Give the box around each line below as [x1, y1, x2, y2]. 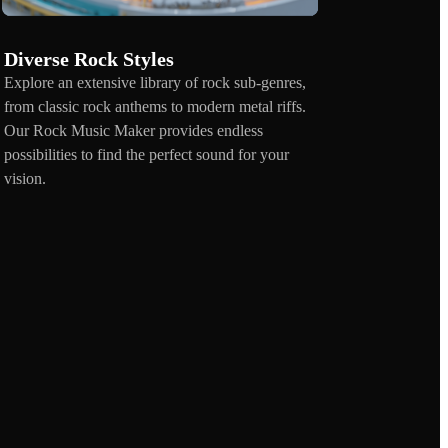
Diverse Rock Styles [4, 47, 174, 70]
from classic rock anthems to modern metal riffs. [4, 97, 306, 115]
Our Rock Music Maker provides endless [4, 121, 263, 139]
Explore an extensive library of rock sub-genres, [4, 73, 306, 91]
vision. [4, 169, 46, 187]
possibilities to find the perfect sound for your [4, 145, 289, 163]
